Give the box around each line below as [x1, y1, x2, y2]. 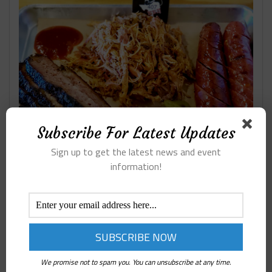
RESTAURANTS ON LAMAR [19, 188, 141, 202]
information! [110, 159, 161, 174]
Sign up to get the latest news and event [51, 144, 221, 159]
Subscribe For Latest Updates [36, 124, 236, 143]
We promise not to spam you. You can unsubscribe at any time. [41, 256, 231, 268]
